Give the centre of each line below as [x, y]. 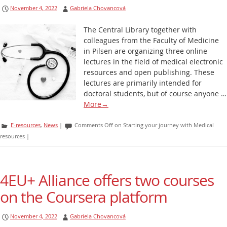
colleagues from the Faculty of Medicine [151, 40]
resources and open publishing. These [149, 72]
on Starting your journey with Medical [163, 125]
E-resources [26, 125]
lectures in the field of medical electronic [153, 62]
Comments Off [94, 125]
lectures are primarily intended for [143, 83]
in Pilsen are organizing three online [145, 51]
